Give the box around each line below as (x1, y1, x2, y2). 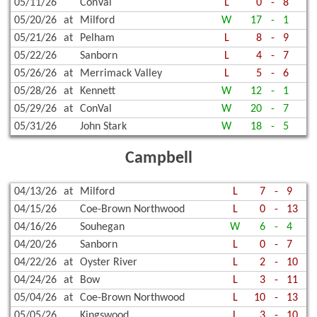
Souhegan (80, 221, 125, 234)
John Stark (80, 120, 127, 132)
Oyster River (80, 257, 137, 269)
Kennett (80, 85, 115, 97)
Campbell (125, 150, 192, 168)
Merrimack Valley (80, 67, 162, 79)
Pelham (80, 32, 115, 44)
